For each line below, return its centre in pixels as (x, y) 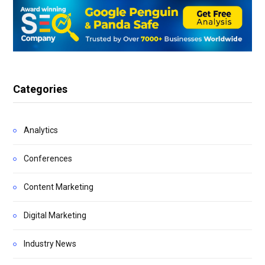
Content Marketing (59, 187)
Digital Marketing (55, 215)
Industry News (50, 243)
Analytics (41, 130)
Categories (40, 89)
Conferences (48, 158)
